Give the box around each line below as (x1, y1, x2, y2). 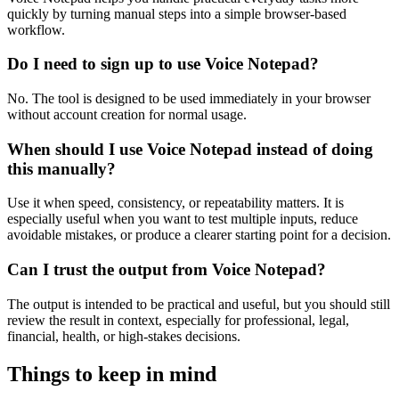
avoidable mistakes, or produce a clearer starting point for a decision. (7, 227, 391, 243)
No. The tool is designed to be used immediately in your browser (7, 90, 370, 106)
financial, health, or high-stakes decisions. (7, 328, 240, 344)
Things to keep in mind (7, 362, 216, 386)
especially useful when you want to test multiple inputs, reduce (7, 211, 358, 227)
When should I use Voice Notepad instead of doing (7, 139, 373, 159)
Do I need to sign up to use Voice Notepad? (7, 54, 319, 74)
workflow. (7, 21, 65, 37)
